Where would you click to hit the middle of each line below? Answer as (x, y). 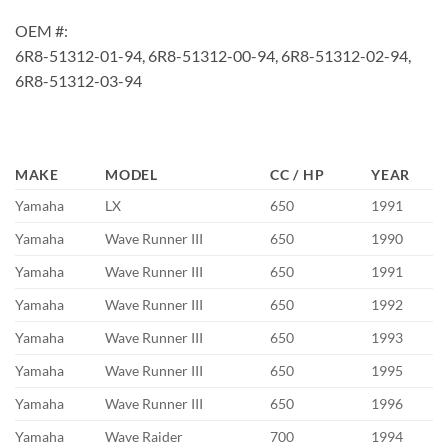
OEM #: (41, 31)
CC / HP (297, 174)
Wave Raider (144, 436)
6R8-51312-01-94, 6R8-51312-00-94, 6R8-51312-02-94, (213, 56)
